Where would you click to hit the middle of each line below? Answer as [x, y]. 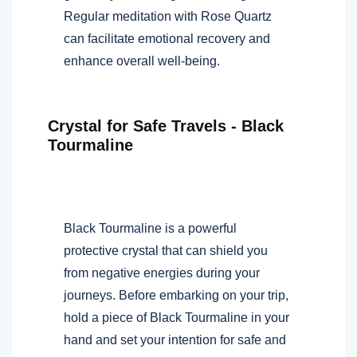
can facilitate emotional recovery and [167, 38]
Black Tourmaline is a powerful [150, 228]
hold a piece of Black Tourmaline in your [177, 317]
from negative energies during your [162, 273]
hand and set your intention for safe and [175, 339]
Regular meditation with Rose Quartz [168, 16]
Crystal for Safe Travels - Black [166, 126]
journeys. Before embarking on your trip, [176, 295]
